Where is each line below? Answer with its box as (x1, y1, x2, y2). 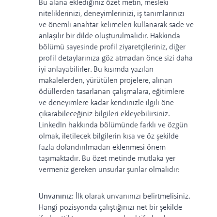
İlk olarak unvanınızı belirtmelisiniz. (76, 191, 190, 201)
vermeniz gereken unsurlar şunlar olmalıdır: (39, 164, 179, 175)
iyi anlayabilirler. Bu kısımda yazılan (39, 64, 154, 75)
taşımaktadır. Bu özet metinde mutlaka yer (39, 153, 175, 164)
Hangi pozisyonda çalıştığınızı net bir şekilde (39, 202, 182, 213)
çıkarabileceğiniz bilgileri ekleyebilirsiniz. (39, 108, 170, 119)
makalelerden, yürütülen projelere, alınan (39, 75, 172, 86)
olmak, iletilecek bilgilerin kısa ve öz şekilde (39, 131, 179, 141)
